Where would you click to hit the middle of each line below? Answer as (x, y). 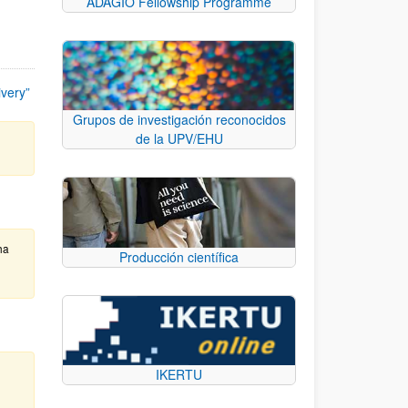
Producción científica (179, 256)
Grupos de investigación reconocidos (179, 120)
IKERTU (179, 375)
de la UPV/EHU (179, 139)
